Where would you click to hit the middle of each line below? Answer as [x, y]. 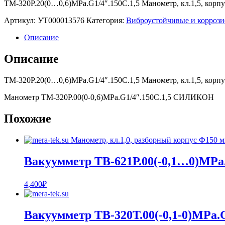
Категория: [106, 21]
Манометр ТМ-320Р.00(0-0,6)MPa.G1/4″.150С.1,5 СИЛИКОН [109, 97]
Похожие [28, 118]
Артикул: [21, 21]
